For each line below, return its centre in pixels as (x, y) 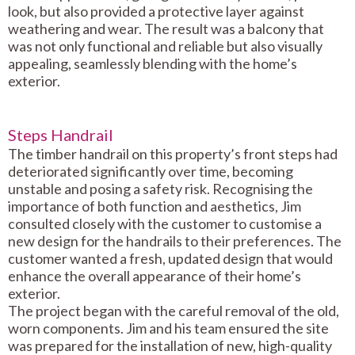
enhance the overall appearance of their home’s (155, 276)
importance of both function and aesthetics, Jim (155, 206)
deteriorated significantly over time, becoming (151, 172)
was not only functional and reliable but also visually (165, 46)
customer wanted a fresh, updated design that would (170, 259)
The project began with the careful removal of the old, (174, 311)
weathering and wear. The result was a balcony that (166, 29)
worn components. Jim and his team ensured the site (168, 328)
